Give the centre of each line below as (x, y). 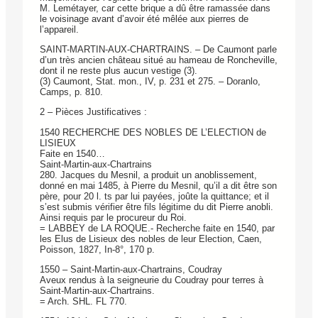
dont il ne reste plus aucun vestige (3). (119, 71)
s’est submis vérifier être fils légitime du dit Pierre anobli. (157, 207)
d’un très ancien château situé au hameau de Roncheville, (159, 60)
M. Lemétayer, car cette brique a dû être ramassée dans (155, 8)
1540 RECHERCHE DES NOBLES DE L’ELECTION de (153, 132)
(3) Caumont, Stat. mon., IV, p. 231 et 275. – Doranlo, (150, 82)
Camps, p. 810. (71, 92)
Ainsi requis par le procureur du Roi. (113, 217)
